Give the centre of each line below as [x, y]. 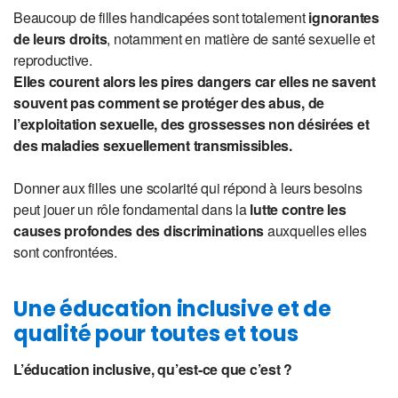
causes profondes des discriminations [139, 231]
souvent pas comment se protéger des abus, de [169, 103]
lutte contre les [296, 210]
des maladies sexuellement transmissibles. [155, 146]
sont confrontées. [65, 252]
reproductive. [55, 60]
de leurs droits [60, 39]
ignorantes [344, 18]
